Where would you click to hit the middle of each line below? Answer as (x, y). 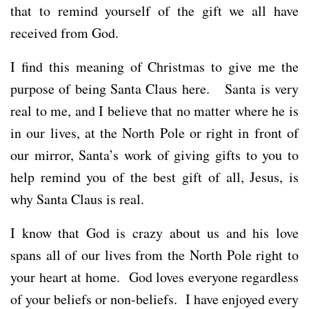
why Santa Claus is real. (77, 199)
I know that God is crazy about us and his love (154, 232)
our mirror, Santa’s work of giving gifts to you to (154, 154)
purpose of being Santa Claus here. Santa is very (154, 88)
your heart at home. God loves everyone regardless (154, 277)
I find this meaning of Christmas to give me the (154, 66)
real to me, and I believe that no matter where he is (154, 110)
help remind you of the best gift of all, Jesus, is (154, 177)
